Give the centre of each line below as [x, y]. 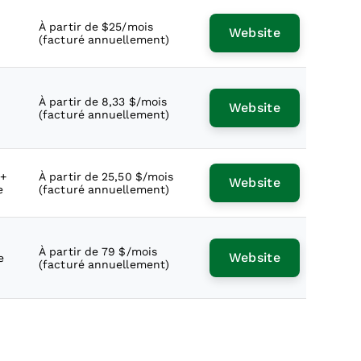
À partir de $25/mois [96, 27]
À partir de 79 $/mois [98, 251]
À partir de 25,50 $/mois [106, 176]
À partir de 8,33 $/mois [103, 102]
